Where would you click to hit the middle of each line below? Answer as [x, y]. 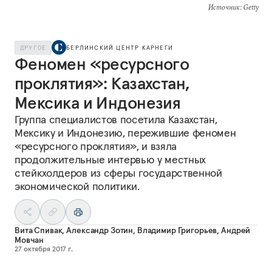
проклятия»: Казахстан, [102, 83]
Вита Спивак [39, 230]
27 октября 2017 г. [44, 249]
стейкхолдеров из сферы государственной [118, 173]
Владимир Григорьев [177, 230]
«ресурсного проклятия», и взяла [96, 146]
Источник [224, 7]
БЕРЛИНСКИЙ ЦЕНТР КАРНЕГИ [120, 47]
